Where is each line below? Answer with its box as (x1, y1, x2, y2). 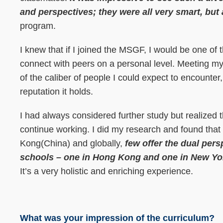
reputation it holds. (20, 86, 96, 97)
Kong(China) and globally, (20, 138, 125, 148)
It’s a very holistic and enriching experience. (20, 166, 196, 176)
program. (20, 20, 58, 31)
